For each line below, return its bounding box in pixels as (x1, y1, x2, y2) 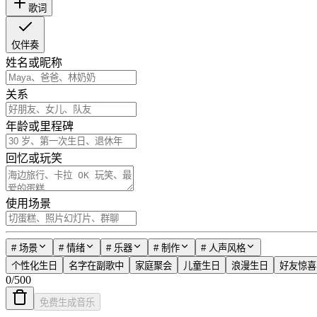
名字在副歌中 (69, 260, 124, 271)
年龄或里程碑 (6, 120, 74, 132)
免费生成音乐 (40, 297, 95, 308)
